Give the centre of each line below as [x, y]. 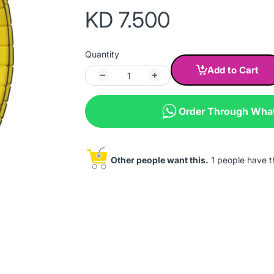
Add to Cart [233, 70]
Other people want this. [160, 160]
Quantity [102, 54]
